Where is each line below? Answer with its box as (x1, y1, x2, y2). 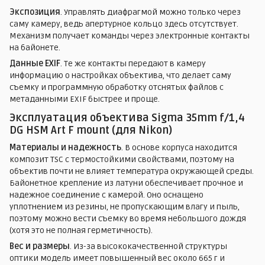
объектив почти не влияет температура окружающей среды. (9, 166, 254, 176)
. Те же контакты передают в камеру (60, 59, 206, 69)
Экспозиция (9, 7, 60, 18)
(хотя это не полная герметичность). (9, 225, 153, 235)
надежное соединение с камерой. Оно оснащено (9, 189, 203, 200)
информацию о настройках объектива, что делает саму (9, 70, 231, 81)
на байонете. (9, 43, 60, 53)
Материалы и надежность (9, 142, 121, 153)
